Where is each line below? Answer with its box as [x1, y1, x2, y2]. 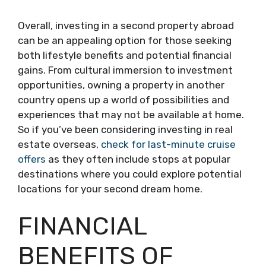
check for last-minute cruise [101, 138, 236, 150]
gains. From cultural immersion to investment [18, 64, 233, 76]
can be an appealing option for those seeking [18, 34, 232, 46]
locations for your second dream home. [18, 182, 202, 195]
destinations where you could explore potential [18, 167, 242, 180]
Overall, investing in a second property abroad [18, 19, 234, 31]
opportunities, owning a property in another [18, 78, 224, 91]
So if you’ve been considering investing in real [18, 123, 233, 135]
